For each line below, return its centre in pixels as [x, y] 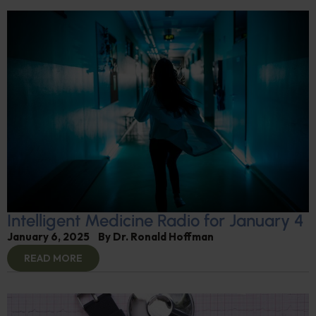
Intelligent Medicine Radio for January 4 [156, 220]
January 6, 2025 [48, 236]
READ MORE [53, 258]
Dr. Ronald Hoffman [163, 236]
